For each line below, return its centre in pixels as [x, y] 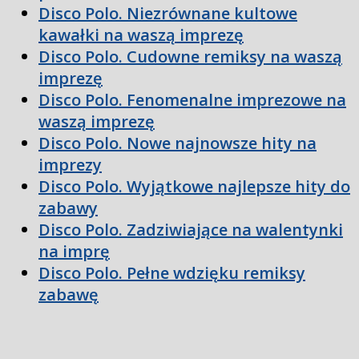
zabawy [68, 208]
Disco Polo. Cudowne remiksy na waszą [190, 56]
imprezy [70, 164]
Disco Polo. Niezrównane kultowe [168, 13]
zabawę [69, 294]
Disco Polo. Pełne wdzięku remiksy [172, 272]
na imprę [74, 251]
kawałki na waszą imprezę [141, 34]
